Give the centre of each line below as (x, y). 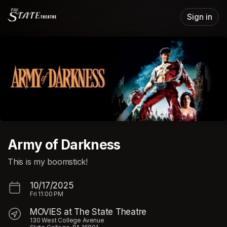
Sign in (200, 17)
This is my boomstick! (48, 162)
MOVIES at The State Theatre (88, 212)
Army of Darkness (64, 144)
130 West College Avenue (67, 220)
